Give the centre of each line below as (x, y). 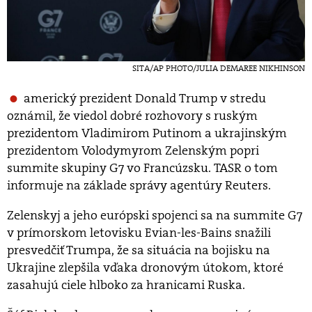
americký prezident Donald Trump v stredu (145, 99)
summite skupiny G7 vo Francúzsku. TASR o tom (142, 168)
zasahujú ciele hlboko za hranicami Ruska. (126, 285)
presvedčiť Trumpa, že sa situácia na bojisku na (139, 250)
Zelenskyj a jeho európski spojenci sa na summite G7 (155, 216)
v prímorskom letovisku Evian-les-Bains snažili (139, 233)
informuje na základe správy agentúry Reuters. (139, 186)
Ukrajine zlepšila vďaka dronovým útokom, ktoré (145, 268)
